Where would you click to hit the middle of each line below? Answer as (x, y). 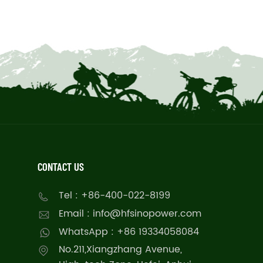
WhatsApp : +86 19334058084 (129, 232)
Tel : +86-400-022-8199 (115, 196)
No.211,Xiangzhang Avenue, (121, 250)
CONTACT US (61, 167)
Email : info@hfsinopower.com (130, 213)
